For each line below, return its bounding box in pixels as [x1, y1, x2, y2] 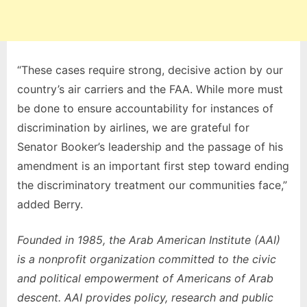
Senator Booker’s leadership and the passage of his [17, 139, 283, 153]
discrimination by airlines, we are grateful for [17, 120, 249, 134]
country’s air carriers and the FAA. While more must [17, 82, 283, 96]
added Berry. [17, 197, 83, 211]
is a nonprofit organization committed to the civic [17, 251, 276, 266]
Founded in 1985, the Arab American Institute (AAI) [17, 232, 280, 247]
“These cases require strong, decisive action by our [17, 62, 283, 77]
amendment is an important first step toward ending [17, 158, 289, 173]
